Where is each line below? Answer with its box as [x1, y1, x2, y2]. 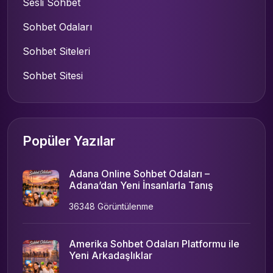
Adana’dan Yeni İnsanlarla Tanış [69, 179, 213, 191]
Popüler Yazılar [23, 132, 115, 149]
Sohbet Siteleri [23, 44, 90, 57]
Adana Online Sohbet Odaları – [69, 167, 210, 180]
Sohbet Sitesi [23, 69, 83, 82]
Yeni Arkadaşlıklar [69, 249, 152, 261]
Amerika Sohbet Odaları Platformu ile [69, 237, 239, 250]
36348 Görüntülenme [69, 200, 154, 211]
